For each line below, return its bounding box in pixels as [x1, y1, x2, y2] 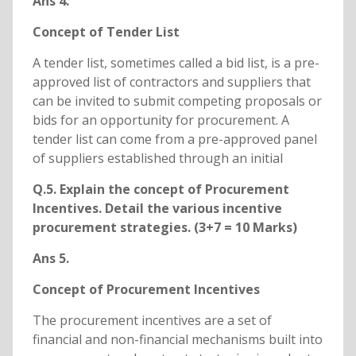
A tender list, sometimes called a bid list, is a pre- [32, 54, 319, 72]
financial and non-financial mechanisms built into [32, 331, 323, 349]
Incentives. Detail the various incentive [32, 199, 282, 218]
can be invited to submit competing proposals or [32, 92, 322, 110]
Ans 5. [32, 250, 69, 268]
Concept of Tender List [32, 23, 180, 41]
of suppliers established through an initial [32, 149, 283, 168]
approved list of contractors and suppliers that [32, 73, 311, 91]
